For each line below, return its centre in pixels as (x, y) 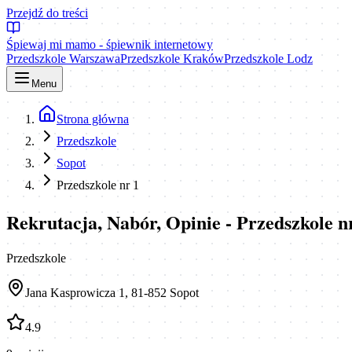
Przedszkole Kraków (172, 59)
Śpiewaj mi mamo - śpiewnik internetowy (110, 44)
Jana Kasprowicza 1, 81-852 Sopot (112, 292)
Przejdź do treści (47, 13)
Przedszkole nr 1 (98, 185)
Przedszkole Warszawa (63, 59)
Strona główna (93, 119)
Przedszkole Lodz (268, 59)
